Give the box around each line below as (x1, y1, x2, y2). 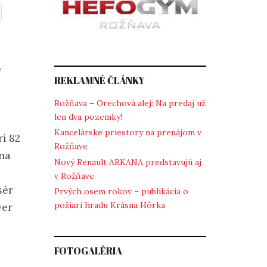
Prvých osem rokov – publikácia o (54, 186, 188, 197)
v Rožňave (54, 170, 94, 181)
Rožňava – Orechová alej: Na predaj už (54, 97, 206, 108)
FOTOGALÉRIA (54, 244, 122, 257)
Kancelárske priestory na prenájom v (54, 127, 201, 138)
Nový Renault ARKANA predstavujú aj (54, 156, 201, 167)
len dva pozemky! (54, 111, 122, 122)
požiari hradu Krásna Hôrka (54, 200, 165, 211)
